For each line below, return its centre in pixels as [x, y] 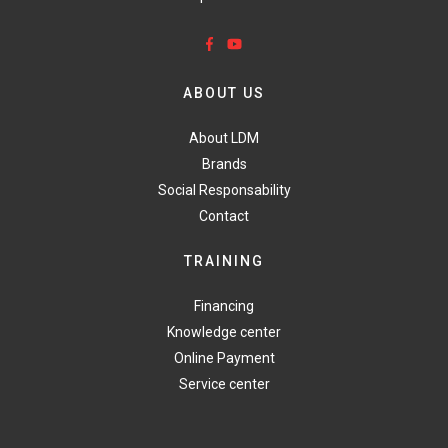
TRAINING [224, 260]
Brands [224, 163]
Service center [224, 383]
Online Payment [224, 357]
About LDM [224, 137]
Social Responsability [224, 189]
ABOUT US [224, 92]
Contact [224, 215]
